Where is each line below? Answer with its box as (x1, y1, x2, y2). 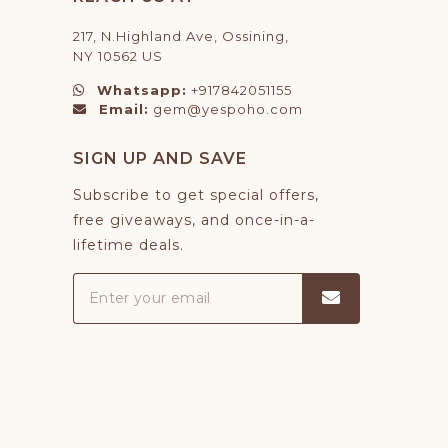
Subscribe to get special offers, (72, 186, 319, 204)
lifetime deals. (72, 236, 184, 254)
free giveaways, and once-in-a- (72, 211, 315, 229)
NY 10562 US (72, 48, 163, 64)
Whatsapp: (96, 82, 187, 98)
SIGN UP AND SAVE (72, 149, 247, 168)
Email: (98, 101, 149, 117)
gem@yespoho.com (152, 101, 303, 117)
